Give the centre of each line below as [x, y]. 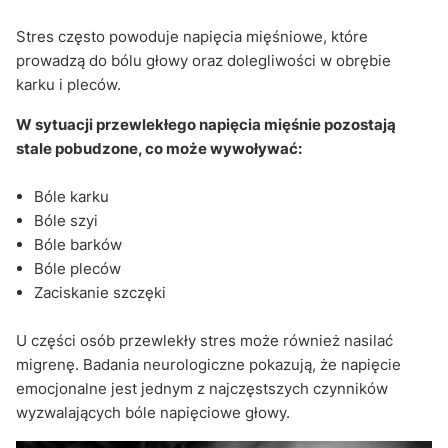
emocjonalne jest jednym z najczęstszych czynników [202, 388]
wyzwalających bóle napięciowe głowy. [153, 412]
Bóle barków [78, 244]
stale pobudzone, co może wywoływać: [159, 148]
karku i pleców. [68, 84]
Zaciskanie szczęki [100, 292]
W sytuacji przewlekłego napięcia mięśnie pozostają [206, 124]
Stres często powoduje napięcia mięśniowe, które [192, 36]
